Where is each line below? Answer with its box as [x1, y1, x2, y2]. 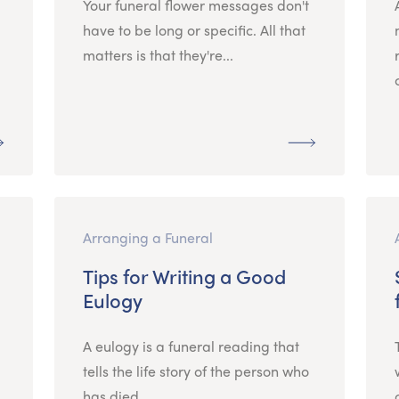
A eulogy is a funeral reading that [82, 335, 299, 356]
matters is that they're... [82, 44, 233, 65]
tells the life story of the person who [82, 360, 309, 381]
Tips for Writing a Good [82, 261, 286, 290]
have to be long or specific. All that [82, 19, 305, 40]
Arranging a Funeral [82, 226, 213, 248]
